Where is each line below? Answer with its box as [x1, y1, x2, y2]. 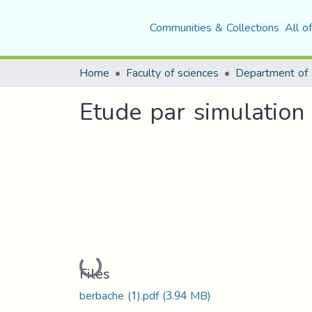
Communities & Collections [149, 17, 279, 38]
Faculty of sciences [126, 62, 219, 84]
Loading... [81, 254, 127, 276]
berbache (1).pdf [79, 284, 162, 306]
